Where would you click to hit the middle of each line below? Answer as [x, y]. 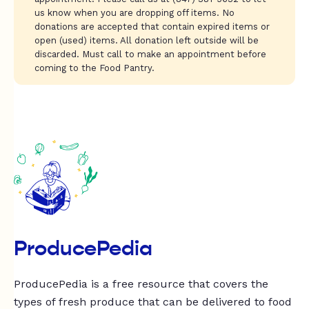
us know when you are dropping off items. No [134, 12]
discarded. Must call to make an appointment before [150, 54]
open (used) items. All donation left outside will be [147, 40]
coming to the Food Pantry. [94, 68]
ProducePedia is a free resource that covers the [141, 284]
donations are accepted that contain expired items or [152, 26]
